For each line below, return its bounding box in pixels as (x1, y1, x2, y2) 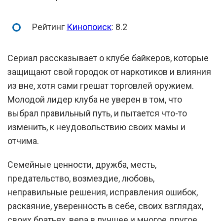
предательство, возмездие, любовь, (7, 173, 154, 184)
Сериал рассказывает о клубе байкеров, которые (7, 53, 209, 63)
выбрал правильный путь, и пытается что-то (7, 108, 187, 118)
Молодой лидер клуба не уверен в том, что (7, 94, 182, 105)
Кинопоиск (67, 22, 111, 32)
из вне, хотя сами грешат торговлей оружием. (7, 80, 194, 91)
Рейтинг (32, 22, 67, 32)
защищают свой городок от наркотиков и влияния (7, 67, 211, 77)
